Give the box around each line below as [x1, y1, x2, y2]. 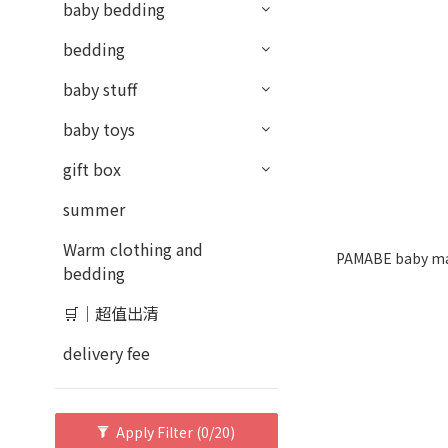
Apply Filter [116, 422, 197, 442]
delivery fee [63, 341, 150, 365]
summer [63, 197, 125, 221]
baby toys [63, 117, 135, 141]
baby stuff [63, 77, 137, 101]
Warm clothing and [63, 237, 203, 261]
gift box [63, 157, 121, 181]
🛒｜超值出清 [63, 301, 159, 325]
